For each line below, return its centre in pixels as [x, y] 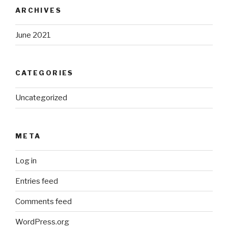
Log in [26, 161]
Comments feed [44, 201]
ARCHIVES [38, 10]
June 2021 [33, 35]
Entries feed [37, 181]
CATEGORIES [45, 73]
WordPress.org [42, 222]
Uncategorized [41, 98]
